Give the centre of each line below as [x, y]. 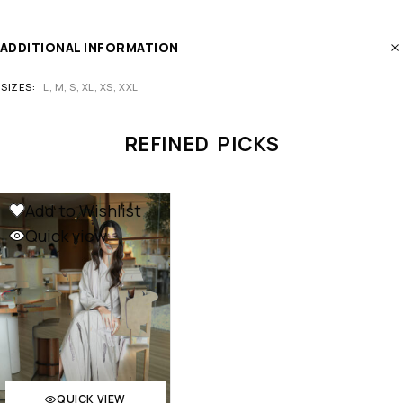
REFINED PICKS [201, 143]
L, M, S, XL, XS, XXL [91, 86]
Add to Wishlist [83, 210]
